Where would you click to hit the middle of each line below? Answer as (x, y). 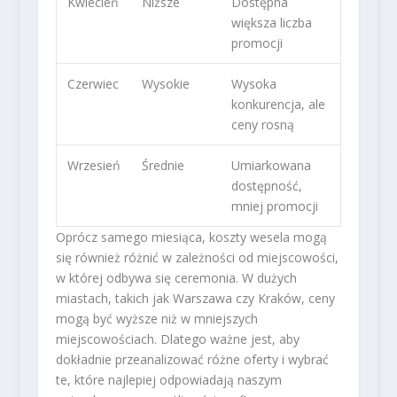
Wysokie (165, 83)
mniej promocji (274, 206)
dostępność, (266, 185)
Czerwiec (93, 83)
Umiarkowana (271, 165)
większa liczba (271, 22)
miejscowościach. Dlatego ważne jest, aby (177, 339)
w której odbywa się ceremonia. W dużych (176, 277)
